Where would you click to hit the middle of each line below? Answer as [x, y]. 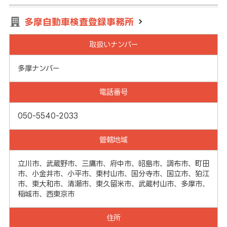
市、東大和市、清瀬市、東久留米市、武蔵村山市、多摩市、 [113, 183]
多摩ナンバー [38, 68]
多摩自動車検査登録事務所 [79, 22]
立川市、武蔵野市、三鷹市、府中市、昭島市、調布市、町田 [113, 163]
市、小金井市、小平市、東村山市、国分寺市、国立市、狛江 [113, 173]
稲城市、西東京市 [46, 194]
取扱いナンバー [113, 44]
